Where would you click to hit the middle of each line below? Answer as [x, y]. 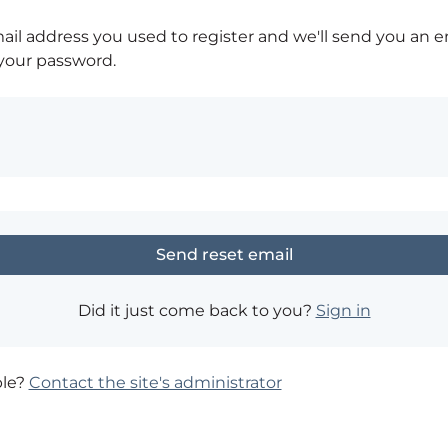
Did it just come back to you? [196, 310]
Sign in [343, 310]
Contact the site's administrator [155, 382]
